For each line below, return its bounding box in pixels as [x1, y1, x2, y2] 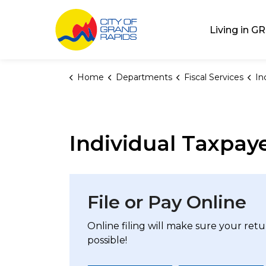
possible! [87, 235, 127, 246]
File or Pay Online [87, 191, 246, 213]
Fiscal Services [183, 72, 243, 83]
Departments [115, 72, 172, 83]
